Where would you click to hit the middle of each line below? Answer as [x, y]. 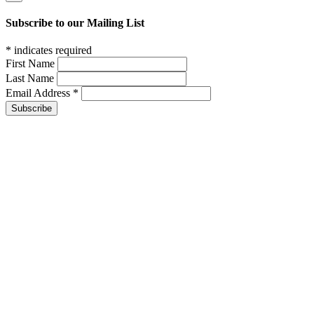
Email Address [39, 93]
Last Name [31, 78]
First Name [32, 64]
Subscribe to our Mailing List [75, 23]
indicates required [52, 50]
